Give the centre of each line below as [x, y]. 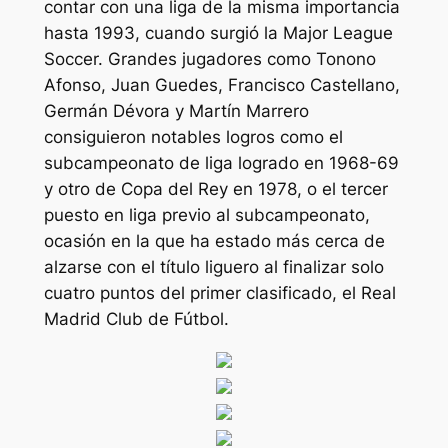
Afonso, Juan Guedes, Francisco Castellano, [221, 84]
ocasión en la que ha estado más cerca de [214, 240]
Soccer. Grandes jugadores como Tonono [209, 58]
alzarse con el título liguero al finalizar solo [213, 266]
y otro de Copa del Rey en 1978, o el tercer [215, 188]
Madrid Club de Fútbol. [136, 318]
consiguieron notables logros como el [193, 136]
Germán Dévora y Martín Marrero [176, 110]
